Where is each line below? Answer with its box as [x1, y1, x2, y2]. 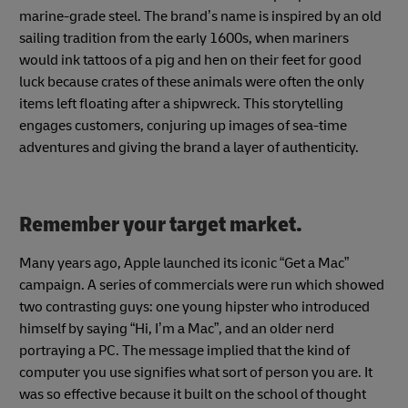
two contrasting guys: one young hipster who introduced [19, 297, 370, 316]
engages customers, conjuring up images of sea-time [19, 117, 347, 136]
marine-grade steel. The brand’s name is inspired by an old [19, 7, 382, 26]
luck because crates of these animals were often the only [19, 73, 364, 92]
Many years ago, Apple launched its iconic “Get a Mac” [19, 253, 349, 272]
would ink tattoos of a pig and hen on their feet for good [19, 51, 362, 70]
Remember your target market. [19, 211, 310, 239]
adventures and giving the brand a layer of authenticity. [19, 138, 359, 158]
